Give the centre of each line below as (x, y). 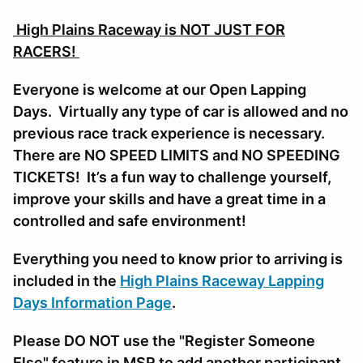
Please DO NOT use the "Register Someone (164, 340)
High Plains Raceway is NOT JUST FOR (149, 29)
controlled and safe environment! (130, 220)
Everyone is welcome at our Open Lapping (160, 89)
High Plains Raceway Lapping (222, 280)
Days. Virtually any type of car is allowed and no (181, 111)
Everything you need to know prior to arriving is (178, 258)
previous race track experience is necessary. (171, 133)
